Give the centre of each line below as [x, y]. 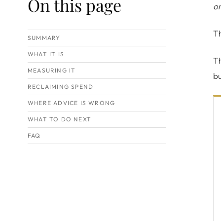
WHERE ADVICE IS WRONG [72, 103]
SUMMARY [44, 38]
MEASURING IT [52, 70]
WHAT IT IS [46, 54]
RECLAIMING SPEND [61, 87]
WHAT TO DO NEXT [59, 119]
